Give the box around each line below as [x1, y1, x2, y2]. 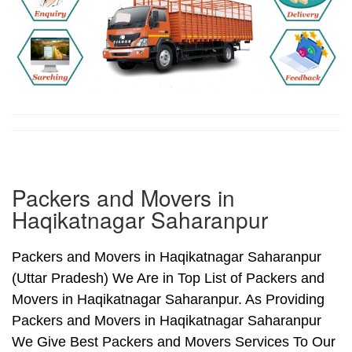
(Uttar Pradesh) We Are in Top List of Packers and [12, 270, 324, 287]
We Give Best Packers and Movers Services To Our [12, 334, 335, 350]
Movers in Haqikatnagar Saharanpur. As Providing [12, 291, 324, 308]
